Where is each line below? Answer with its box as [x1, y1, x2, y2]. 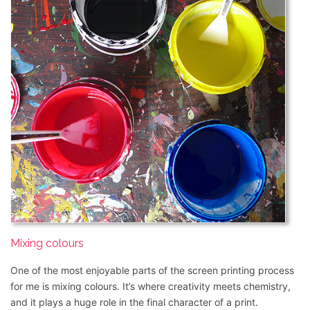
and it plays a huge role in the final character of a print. [10, 296, 258, 309]
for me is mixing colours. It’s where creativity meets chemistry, [10, 280, 291, 293]
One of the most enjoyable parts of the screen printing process [10, 264, 294, 277]
